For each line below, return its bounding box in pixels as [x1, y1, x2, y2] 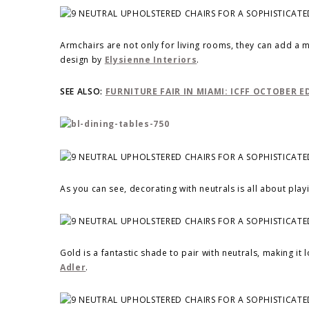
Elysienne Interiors [104, 54, 197, 66]
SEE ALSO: [60, 86, 106, 98]
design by [60, 54, 105, 66]
